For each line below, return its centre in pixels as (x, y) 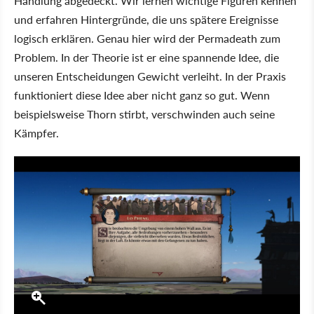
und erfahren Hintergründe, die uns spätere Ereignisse (146, 20)
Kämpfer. (36, 133)
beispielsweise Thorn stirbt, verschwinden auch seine (144, 114)
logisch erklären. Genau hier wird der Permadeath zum (147, 39)
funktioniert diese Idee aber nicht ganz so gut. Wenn (142, 95)
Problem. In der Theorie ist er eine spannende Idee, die (146, 57)
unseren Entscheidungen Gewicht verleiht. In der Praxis (150, 76)
